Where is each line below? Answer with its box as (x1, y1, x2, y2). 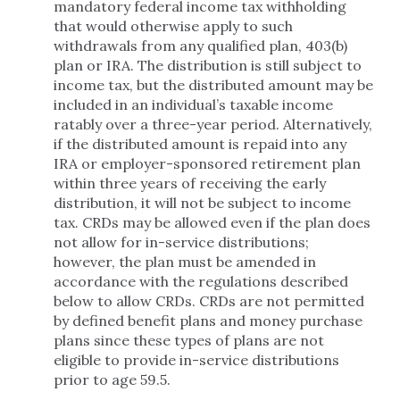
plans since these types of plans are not (54, 331, 324, 349)
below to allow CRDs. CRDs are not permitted (54, 292, 364, 310)
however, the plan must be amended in (54, 253, 316, 271)
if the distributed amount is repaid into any (54, 135, 346, 153)
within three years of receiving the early (54, 174, 326, 192)
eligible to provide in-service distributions (54, 351, 339, 369)
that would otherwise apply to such (54, 17, 293, 35)
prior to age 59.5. (54, 371, 174, 388)
